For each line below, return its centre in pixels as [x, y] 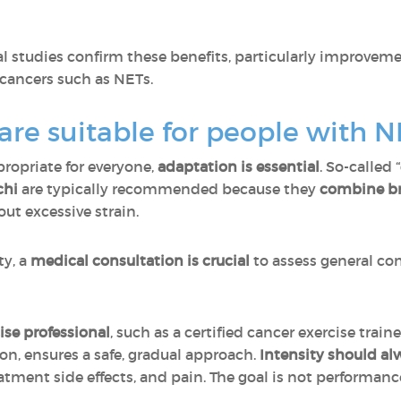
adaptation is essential [239, 166]
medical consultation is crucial [140, 260]
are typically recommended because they [169, 189]
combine [352, 189]
